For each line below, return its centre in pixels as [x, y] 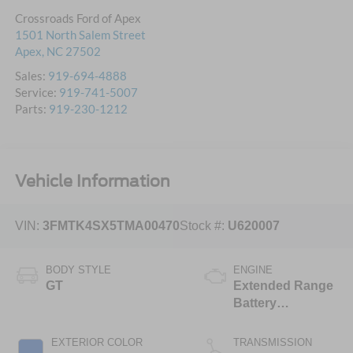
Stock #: [203, 226]
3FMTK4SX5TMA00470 [111, 226]
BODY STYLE [78, 269]
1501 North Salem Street [80, 35]
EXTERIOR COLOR [97, 342]
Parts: [32, 109]
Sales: [31, 76]
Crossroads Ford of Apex [78, 19]
